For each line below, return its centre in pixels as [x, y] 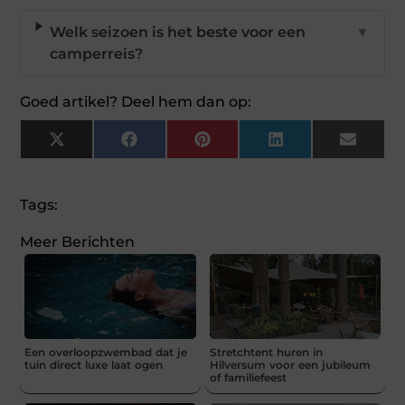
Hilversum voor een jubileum [290, 365]
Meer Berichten [78, 241]
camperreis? [96, 53]
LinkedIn [316, 146]
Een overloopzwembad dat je [106, 353]
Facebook [172, 146]
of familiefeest [248, 378]
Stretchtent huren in [266, 353]
